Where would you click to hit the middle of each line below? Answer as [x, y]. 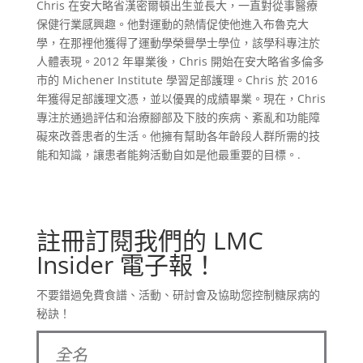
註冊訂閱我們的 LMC [149, 240]
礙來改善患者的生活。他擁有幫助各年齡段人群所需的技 [178, 136]
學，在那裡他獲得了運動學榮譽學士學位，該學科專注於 [178, 43]
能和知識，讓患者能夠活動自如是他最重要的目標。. [168, 154]
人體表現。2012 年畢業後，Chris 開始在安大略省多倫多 [180, 61]
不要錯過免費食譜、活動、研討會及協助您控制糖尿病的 [178, 295]
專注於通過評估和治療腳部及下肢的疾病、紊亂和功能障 [178, 117]
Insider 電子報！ [126, 265]
